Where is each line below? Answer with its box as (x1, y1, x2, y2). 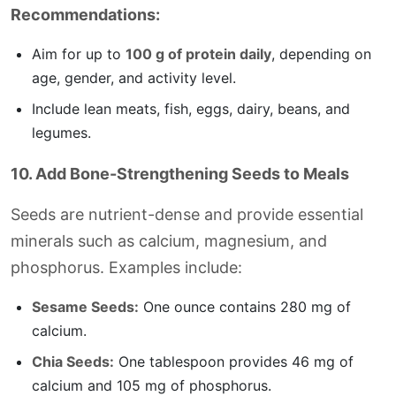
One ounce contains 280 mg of (139, 298, 351, 316)
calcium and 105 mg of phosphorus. (32, 377, 271, 394)
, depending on (271, 45, 371, 63)
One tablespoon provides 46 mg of (114, 353, 354, 370)
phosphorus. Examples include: (11, 258, 242, 277)
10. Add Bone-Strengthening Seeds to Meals (11, 164, 349, 183)
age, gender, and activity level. (32, 69, 236, 87)
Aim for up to (32, 45, 126, 63)
